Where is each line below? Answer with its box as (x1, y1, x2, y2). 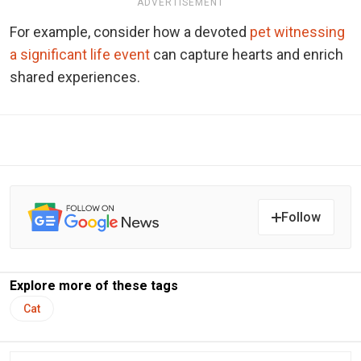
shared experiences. (10, 68, 140, 85)
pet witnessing (250, 23, 345, 40)
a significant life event (10, 45, 153, 63)
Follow (281, 210, 321, 226)
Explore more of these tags (10, 278, 178, 294)
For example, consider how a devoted (10, 23, 250, 40)
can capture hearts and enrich (153, 45, 343, 63)
